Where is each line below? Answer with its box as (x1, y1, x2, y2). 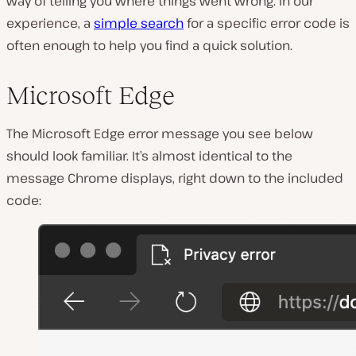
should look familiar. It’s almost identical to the (6, 146, 292, 164)
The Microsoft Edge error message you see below (6, 124, 313, 142)
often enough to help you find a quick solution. (6, 36, 292, 54)
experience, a (6, 14, 94, 32)
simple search (94, 14, 184, 32)
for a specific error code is (184, 14, 350, 32)
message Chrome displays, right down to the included (6, 168, 343, 187)
